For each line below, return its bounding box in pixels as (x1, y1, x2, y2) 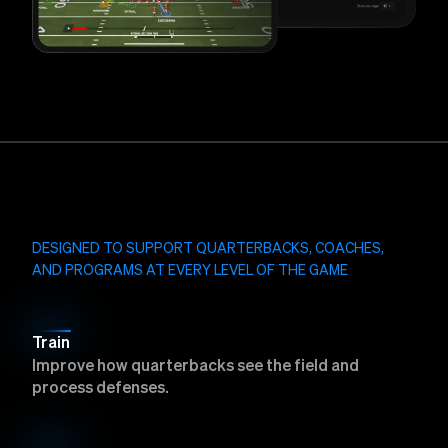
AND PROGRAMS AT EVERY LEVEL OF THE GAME (32, 264, 348, 279)
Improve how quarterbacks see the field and (32, 359, 359, 376)
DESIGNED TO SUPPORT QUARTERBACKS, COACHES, (32, 242, 384, 257)
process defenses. (32, 381, 169, 398)
